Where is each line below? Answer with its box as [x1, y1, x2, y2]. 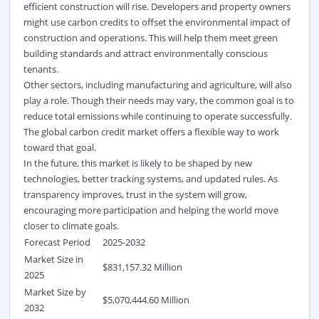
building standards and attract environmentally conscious [23, 46, 268, 60]
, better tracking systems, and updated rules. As [77, 172, 278, 185]
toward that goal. [23, 140, 96, 154]
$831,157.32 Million [102, 260, 182, 273]
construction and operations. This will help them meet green [23, 31, 278, 44]
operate [204, 109, 238, 122]
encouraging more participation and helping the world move [23, 203, 278, 216]
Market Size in [23, 252, 83, 266]
